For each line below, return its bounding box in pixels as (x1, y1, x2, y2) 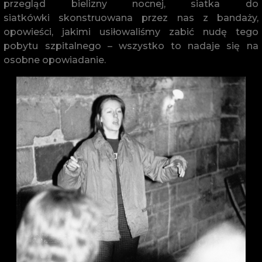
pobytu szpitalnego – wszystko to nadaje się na (4, 40, 258, 51)
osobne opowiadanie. (4, 54, 106, 65)
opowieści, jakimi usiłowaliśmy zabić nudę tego (4, 26, 258, 37)
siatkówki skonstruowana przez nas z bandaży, (4, 12, 258, 23)
